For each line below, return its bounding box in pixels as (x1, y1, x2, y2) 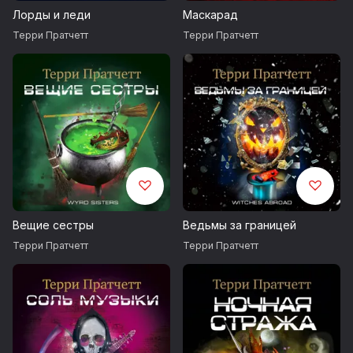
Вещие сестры (13, 217, 94, 232)
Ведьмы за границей (183, 217, 296, 232)
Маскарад (183, 7, 238, 21)
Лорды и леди (13, 7, 91, 21)
